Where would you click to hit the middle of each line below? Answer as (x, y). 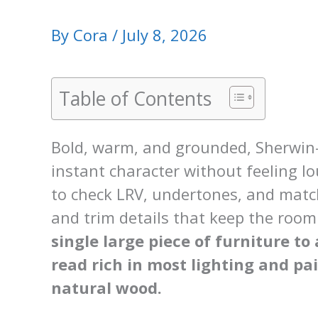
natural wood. (106, 287)
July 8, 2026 (165, 34)
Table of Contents (135, 98)
